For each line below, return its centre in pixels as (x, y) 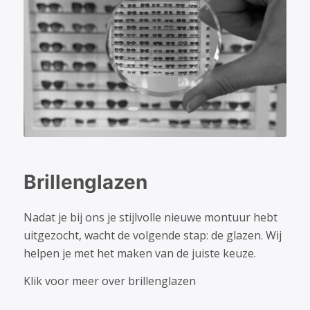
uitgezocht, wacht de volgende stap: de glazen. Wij (152, 236)
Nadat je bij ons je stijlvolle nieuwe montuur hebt (150, 218)
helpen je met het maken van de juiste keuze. (139, 254)
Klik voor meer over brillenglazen (109, 281)
